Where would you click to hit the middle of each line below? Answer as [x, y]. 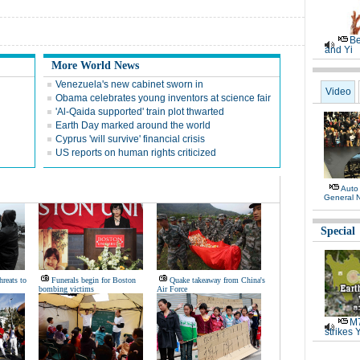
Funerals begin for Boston [94, 280]
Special [338, 231]
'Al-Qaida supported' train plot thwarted [140, 112]
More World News [95, 65]
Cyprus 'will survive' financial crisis [130, 139]
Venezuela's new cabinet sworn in [129, 84]
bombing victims [66, 289]
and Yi [338, 50]
